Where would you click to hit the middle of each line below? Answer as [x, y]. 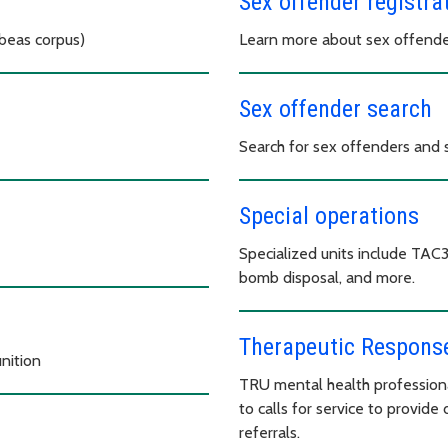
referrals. [271, 432]
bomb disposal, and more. [329, 277]
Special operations [329, 215]
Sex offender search [335, 108]
